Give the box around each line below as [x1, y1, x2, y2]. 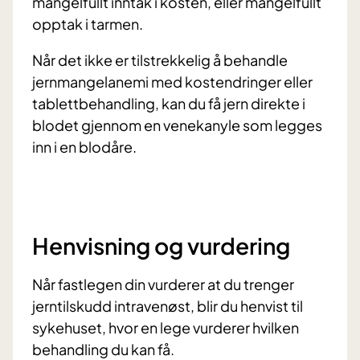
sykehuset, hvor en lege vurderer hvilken [32, 318, 299, 337]
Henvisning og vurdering [32, 231, 290, 260]
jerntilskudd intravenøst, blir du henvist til [32, 297, 303, 316]
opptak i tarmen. [32, 14, 143, 34]
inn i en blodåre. [32, 137, 139, 157]
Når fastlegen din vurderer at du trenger [32, 275, 294, 294]
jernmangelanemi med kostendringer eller [32, 72, 313, 92]
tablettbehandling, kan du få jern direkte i [32, 94, 305, 113]
